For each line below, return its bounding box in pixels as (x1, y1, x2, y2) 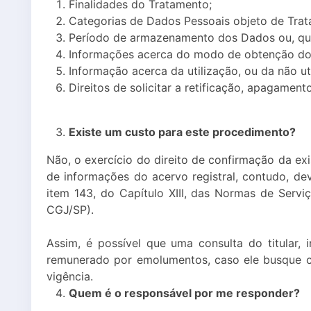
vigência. (47, 269, 93, 283)
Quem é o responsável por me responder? (69, 285, 300, 300)
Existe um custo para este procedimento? (69, 124, 296, 139)
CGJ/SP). (47, 202, 94, 217)
